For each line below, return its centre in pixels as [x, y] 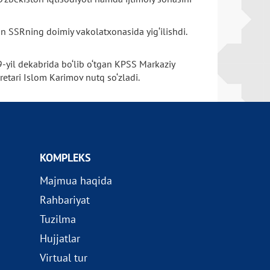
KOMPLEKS [65, 158]
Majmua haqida [76, 181]
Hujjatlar [60, 238]
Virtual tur [63, 258]
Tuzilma [58, 219]
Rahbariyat [64, 200]
